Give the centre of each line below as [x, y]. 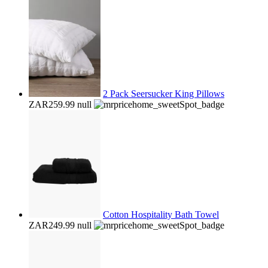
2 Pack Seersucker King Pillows [164, 94]
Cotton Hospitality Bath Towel [161, 214]
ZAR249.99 [52, 225]
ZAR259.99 [52, 104]
